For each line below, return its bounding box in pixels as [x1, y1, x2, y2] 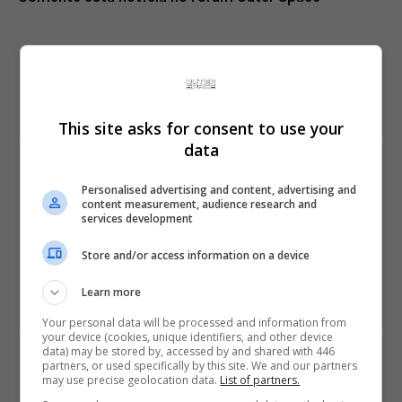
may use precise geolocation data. [42, 372, 221, 388]
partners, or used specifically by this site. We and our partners [42, 358, 358, 373]
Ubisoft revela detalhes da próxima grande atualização [34, 179, 368, 196]
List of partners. [220, 372, 301, 388]
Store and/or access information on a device [82, 247, 310, 263]
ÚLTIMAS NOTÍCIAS [31, 350, 139, 365]
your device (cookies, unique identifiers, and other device [42, 329, 334, 345]
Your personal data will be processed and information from [42, 315, 347, 330]
